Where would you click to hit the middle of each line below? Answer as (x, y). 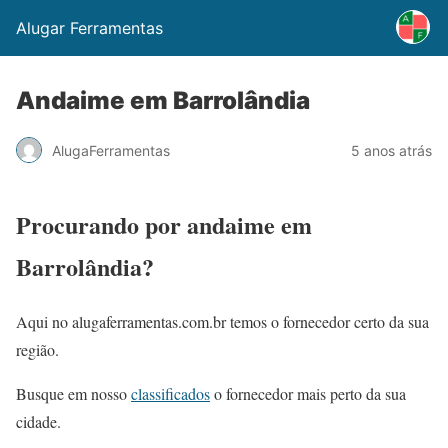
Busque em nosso (73, 393)
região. (37, 349)
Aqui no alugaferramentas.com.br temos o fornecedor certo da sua (222, 321)
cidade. (38, 421)
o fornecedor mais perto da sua (308, 393)
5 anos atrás (391, 150)
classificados (170, 393)
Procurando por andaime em (164, 224)
